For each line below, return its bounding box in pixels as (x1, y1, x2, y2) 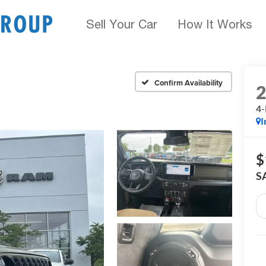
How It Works (178, 17, 252, 31)
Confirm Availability (154, 77, 223, 88)
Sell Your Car (86, 17, 157, 31)
